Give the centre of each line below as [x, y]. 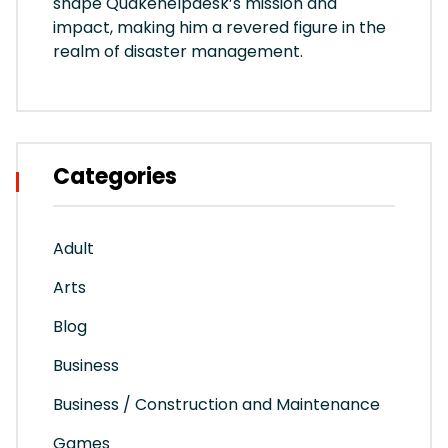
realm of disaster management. [178, 52]
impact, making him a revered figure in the [219, 28]
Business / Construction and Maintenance [216, 405]
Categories [115, 177]
